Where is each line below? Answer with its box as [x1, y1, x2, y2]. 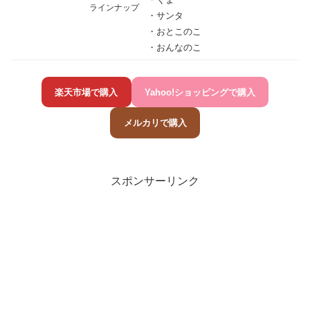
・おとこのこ [147, 26, 202, 37]
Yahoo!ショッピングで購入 [144, 86, 255, 98]
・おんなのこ [147, 42, 202, 53]
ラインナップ [89, 3, 139, 13]
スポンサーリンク [111, 174, 199, 187]
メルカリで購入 [123, 118, 187, 129]
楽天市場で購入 [55, 86, 118, 98]
